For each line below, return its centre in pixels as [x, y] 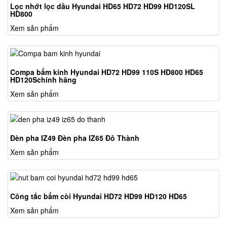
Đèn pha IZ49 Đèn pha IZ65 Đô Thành [75, 138]
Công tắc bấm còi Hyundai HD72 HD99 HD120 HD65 [99, 196]
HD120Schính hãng [43, 79]
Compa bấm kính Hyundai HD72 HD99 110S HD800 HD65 [107, 72]
